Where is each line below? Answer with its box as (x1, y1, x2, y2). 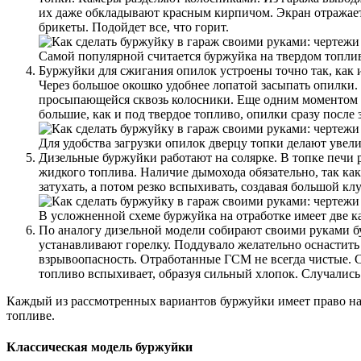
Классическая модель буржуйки (6, 340, 193, 355)
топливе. (6, 309, 55, 323)
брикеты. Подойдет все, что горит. (39, 20, 229, 35)
